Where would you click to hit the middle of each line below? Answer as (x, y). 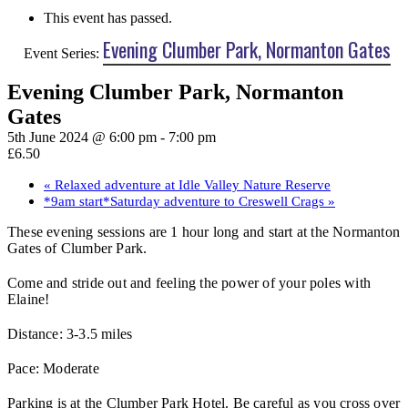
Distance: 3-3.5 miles (70, 333)
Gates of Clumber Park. (77, 248)
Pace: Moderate (53, 368)
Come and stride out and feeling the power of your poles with (189, 282)
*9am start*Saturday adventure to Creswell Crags (186, 201)
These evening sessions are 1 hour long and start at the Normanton (204, 231)
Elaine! (29, 299)
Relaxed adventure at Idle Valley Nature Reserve (191, 184)
